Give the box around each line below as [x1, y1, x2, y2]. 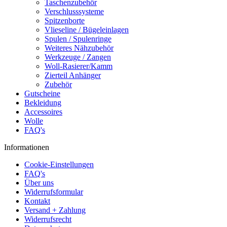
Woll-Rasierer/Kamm [45, 62, 112, 70]
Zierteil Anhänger [45, 71, 101, 80]
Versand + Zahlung [24, 206, 86, 214]
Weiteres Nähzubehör [45, 44, 113, 52]
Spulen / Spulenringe [45, 34, 111, 43]
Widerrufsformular [24, 187, 83, 196]
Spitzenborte [45, 16, 85, 25]
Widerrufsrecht [24, 215, 71, 223]
